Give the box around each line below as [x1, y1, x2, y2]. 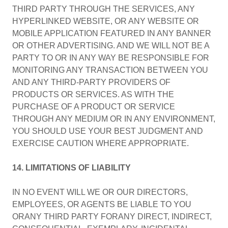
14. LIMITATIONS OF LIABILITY [12, 163, 131, 172]
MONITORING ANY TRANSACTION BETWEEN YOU [12, 66, 208, 74]
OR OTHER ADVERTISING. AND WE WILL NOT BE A [12, 41, 209, 50]
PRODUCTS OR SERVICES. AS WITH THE [12, 90, 174, 99]
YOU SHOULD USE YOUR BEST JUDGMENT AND [12, 127, 203, 135]
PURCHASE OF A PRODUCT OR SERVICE [12, 102, 175, 111]
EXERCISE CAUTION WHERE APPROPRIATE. [12, 139, 189, 148]
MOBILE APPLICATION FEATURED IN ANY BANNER [12, 29, 211, 38]
